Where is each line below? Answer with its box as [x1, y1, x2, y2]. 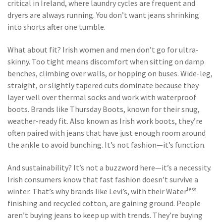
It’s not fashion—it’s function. [103, 140, 206, 150]
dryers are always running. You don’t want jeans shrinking [7, 10, 199, 20]
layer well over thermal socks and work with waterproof [7, 92, 196, 102]
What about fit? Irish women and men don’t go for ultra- [7, 45, 199, 55]
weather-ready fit [7, 116, 67, 126]
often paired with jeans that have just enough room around [7, 128, 206, 138]
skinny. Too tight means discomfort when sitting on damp [7, 56, 204, 66]
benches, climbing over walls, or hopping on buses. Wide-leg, [7, 68, 213, 78]
